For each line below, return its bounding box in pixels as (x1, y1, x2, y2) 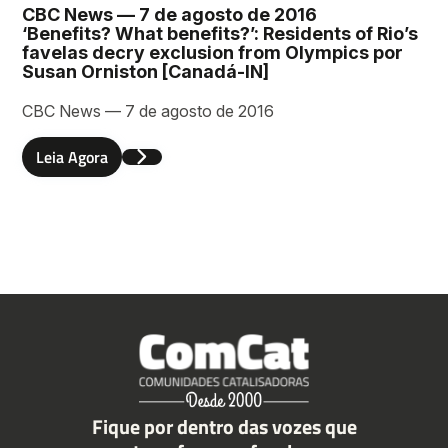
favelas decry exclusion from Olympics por (22, 42, 404, 64)
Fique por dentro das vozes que (91, 410, 357, 442)
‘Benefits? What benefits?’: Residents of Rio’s (22, 23, 419, 45)
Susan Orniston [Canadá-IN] (22, 61, 270, 83)
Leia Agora (36, 145, 109, 170)
